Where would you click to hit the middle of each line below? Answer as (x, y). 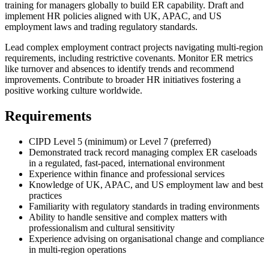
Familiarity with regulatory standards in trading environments (144, 206)
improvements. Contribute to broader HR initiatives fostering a (123, 79)
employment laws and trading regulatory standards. (101, 26)
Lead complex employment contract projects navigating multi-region (134, 47)
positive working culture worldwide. (74, 90)
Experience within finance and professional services (127, 174)
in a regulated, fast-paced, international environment (127, 163)
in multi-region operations (77, 249)
